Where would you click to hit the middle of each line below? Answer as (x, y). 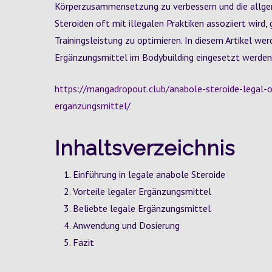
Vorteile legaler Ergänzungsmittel (142, 191)
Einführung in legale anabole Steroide (149, 174)
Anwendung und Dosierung (126, 225)
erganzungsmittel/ (93, 106)
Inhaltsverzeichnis (145, 148)
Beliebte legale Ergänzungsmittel (142, 208)
